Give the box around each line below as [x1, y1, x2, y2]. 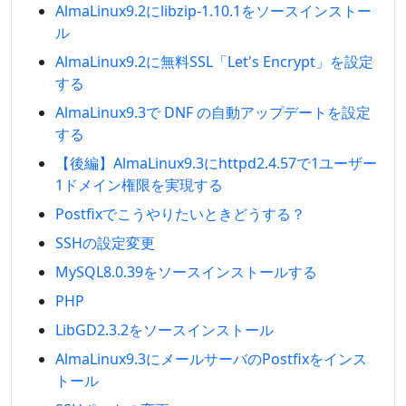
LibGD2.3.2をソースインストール [55, 320, 274, 340]
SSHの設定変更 [55, 233, 155, 253]
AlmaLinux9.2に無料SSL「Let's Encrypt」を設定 [55, 52, 373, 72]
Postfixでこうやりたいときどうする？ [55, 204, 305, 224]
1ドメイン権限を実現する [55, 175, 223, 195]
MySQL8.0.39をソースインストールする [55, 262, 317, 282]
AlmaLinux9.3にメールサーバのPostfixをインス [55, 349, 367, 369]
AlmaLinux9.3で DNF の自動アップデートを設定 [55, 102, 371, 122]
